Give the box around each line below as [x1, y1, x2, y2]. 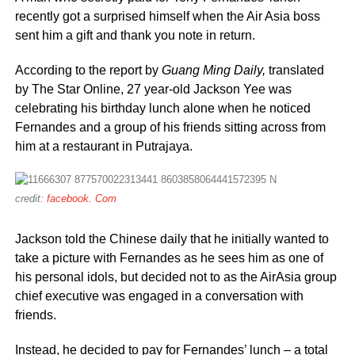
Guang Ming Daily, [161, 63, 269, 77]
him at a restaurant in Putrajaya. [14, 139, 193, 153]
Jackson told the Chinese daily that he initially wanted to [14, 231, 329, 246]
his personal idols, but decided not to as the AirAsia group [14, 269, 337, 284]
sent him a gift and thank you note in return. [14, 28, 255, 42]
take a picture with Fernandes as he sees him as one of [14, 250, 323, 265]
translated [268, 63, 324, 77]
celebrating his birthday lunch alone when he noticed [14, 101, 311, 115]
